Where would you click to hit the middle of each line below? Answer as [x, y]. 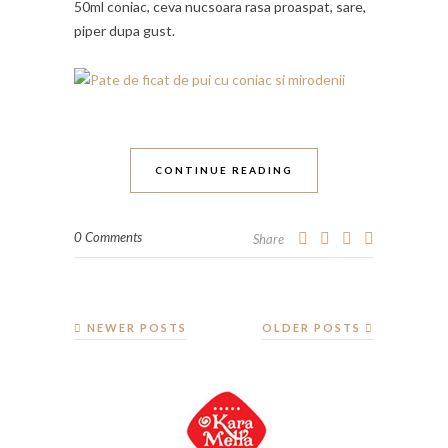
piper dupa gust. [124, 30]
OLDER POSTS [313, 327]
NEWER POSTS [135, 327]
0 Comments [108, 236]
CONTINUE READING [224, 169]
